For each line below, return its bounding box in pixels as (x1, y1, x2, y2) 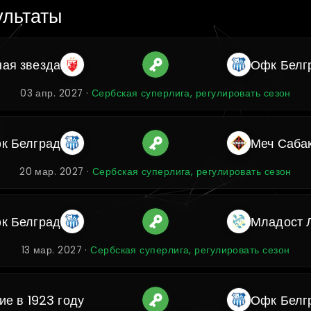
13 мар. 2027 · (21, 244, 91, 257)
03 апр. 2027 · (20, 87, 92, 100)
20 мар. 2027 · (19, 165, 92, 178)
